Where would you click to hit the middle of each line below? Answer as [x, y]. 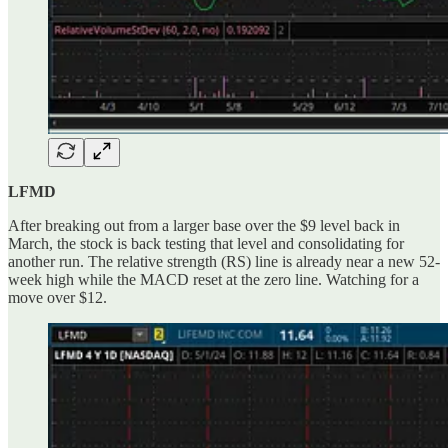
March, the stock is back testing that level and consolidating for [206, 244]
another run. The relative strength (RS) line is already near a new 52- [224, 262]
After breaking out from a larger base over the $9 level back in [204, 226]
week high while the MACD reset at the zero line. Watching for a [213, 280]
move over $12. [57, 298]
